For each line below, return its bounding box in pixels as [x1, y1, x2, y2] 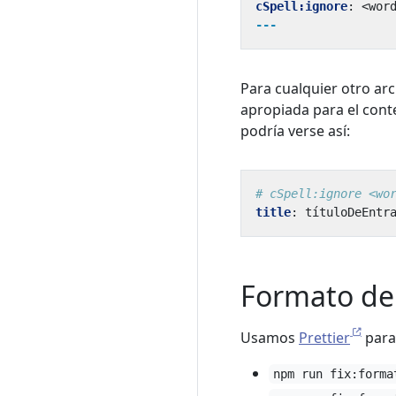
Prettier [299, 328, 350, 347]
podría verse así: [240, 121, 350, 141]
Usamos [240, 328, 299, 347]
